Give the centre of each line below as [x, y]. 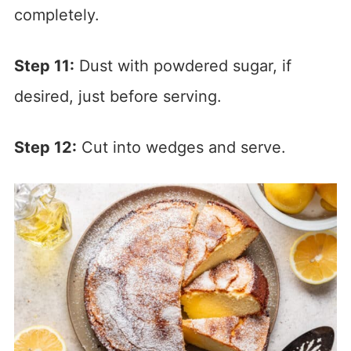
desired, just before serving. [118, 96]
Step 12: [45, 147]
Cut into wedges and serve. [181, 147]
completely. [56, 14]
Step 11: [44, 65]
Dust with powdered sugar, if [183, 65]
